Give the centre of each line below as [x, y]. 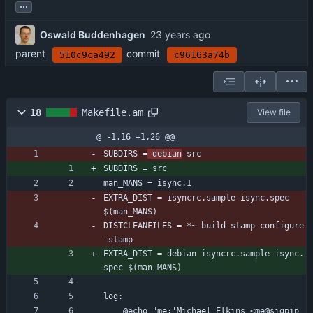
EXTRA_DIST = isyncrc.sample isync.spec [196, 197]
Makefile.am [112, 112]
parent [30, 54]
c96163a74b [202, 55]
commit [143, 54]
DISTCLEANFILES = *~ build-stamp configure [204, 225]
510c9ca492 [87, 55]
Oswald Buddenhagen [93, 35]
